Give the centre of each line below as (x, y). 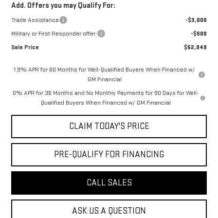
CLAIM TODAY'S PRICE (109, 126)
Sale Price (25, 47)
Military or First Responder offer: (54, 33)
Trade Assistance (35, 20)
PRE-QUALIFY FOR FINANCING (109, 154)
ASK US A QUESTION (109, 211)
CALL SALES (109, 182)
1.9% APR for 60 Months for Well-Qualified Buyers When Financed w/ (105, 69)
